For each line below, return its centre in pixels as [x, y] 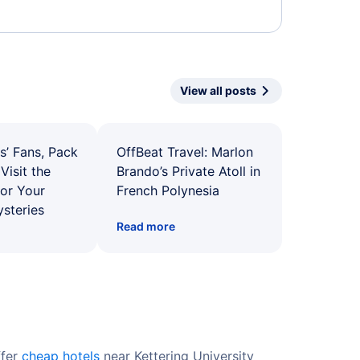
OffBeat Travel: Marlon [185, 152]
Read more [146, 226]
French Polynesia [168, 190]
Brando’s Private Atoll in [188, 171]
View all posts [218, 90]
